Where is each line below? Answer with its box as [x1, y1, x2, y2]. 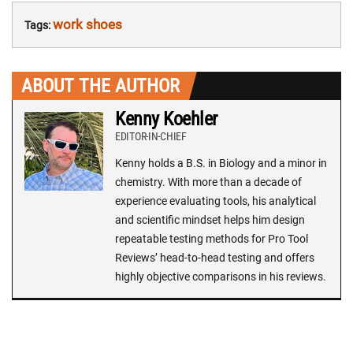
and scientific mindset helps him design [115, 214, 305, 226]
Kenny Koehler [115, 108, 217, 130]
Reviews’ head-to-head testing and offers [115, 251, 314, 264]
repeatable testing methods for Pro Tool [115, 232, 308, 245]
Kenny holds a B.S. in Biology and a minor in [115, 157, 327, 169]
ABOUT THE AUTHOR [21, 75, 180, 97]
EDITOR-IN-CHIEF [115, 130, 187, 143]
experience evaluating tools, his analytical [115, 195, 316, 207]
